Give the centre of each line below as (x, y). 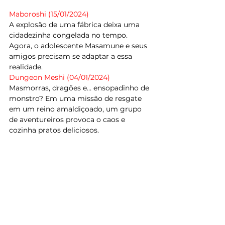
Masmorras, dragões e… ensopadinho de (80, 88)
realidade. (26, 67)
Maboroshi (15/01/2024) (49, 14)
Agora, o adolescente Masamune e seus (79, 45)
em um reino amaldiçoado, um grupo (76, 109)
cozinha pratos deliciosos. (54, 130)
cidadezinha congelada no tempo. (69, 35)
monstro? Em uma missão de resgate (76, 98)
